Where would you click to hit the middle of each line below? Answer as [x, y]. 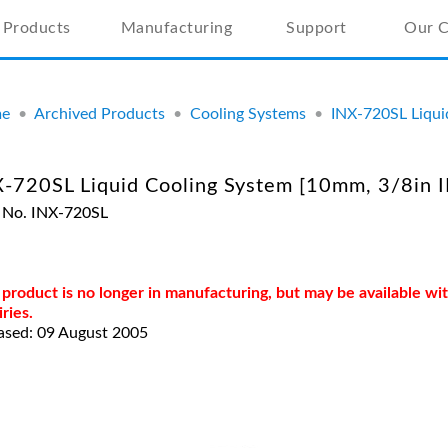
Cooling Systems [248, 114]
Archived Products [99, 114]
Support [316, 28]
